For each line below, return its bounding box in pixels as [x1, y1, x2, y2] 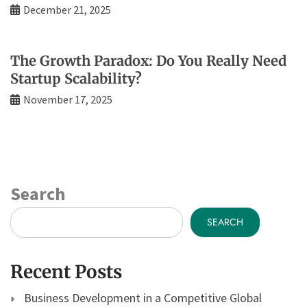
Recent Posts [10, 260, 122, 283]
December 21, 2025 [23, 2, 111, 16]
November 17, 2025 [23, 92, 112, 106]
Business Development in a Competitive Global [24, 289, 262, 306]
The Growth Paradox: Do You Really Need [10, 51, 286, 69]
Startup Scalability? [10, 69, 142, 87]
